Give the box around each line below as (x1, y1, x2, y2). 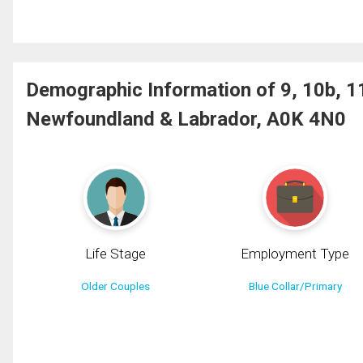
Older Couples (81, 279, 151, 293)
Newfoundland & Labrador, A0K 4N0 (26, 107, 346, 130)
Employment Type (241, 245, 350, 262)
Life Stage (85, 245, 147, 262)
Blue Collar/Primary (248, 279, 342, 293)
